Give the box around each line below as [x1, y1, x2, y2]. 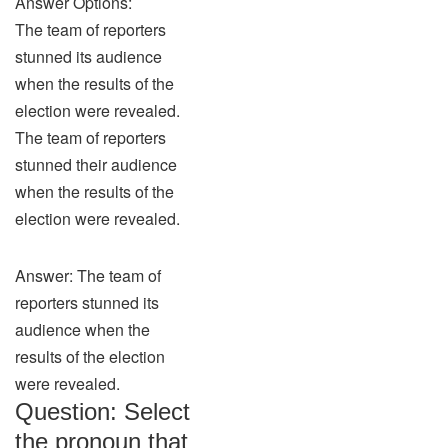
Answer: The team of [15, 264, 161, 287]
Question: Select [15, 398, 190, 425]
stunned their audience [15, 153, 177, 176]
